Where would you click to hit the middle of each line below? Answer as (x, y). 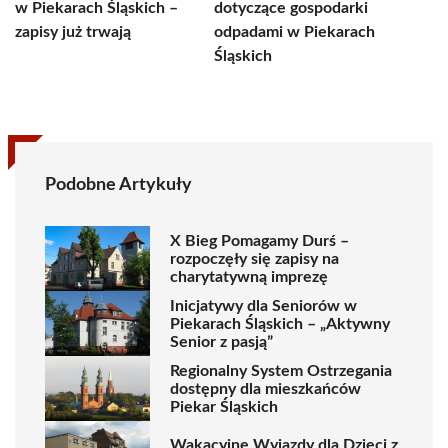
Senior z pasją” (221, 341)
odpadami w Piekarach (294, 32)
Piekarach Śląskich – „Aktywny (280, 323)
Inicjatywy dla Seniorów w (263, 305)
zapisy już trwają (73, 32)
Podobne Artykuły (118, 185)
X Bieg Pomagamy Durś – (259, 240)
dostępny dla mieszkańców (265, 388)
